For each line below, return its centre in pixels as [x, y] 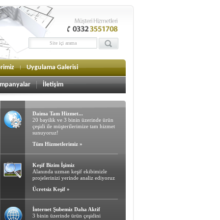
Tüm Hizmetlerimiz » [57, 144]
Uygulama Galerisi [52, 68]
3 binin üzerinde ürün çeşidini [67, 216]
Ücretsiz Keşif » [51, 189]
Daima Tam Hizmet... [58, 113]
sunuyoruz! [45, 133]
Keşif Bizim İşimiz [54, 165]
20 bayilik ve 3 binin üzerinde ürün [73, 120]
